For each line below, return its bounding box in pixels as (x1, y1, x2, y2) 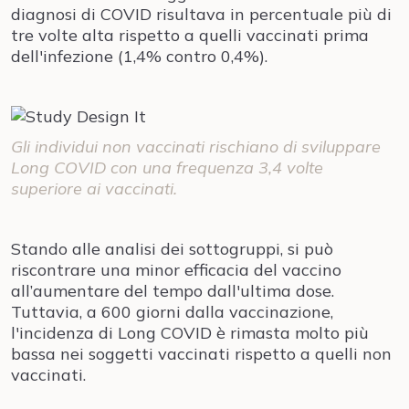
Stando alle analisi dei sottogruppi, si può (11, 238, 333, 259)
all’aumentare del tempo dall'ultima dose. (11, 280, 334, 301)
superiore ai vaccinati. (11, 178, 177, 199)
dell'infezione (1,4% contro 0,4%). (11, 46, 267, 67)
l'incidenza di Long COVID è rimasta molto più (11, 322, 369, 343)
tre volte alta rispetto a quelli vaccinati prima (11, 25, 369, 46)
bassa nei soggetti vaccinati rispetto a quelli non (11, 343, 392, 364)
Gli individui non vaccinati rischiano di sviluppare (11, 136, 381, 157)
